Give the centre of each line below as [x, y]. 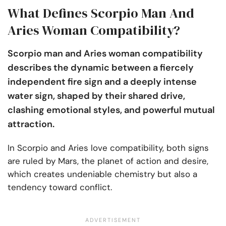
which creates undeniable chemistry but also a [102, 174]
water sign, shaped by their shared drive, [96, 96]
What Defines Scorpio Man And [101, 13]
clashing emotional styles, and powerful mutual [111, 110]
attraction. [31, 124]
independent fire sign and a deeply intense [102, 82]
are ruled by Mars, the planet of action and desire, [108, 161]
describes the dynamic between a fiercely [101, 68]
